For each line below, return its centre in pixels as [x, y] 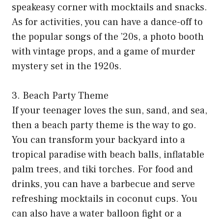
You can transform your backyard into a [98, 140]
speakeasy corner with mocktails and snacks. [110, 8]
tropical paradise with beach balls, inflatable [108, 155]
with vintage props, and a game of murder [104, 52]
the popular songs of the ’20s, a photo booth [108, 37]
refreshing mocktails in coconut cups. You [105, 199]
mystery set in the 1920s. [67, 67]
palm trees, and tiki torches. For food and [102, 170]
